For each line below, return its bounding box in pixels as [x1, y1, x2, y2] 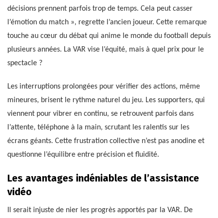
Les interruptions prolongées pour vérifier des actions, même [7, 82, 200, 91]
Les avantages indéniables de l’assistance [7, 172, 199, 184]
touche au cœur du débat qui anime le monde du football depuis [7, 32, 211, 40]
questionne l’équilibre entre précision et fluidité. [7, 150, 159, 159]
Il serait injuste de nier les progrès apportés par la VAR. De [7, 206, 193, 214]
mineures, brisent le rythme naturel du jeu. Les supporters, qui [7, 96, 205, 104]
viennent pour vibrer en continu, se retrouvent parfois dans [7, 109, 194, 118]
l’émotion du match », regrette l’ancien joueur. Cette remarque [7, 18, 207, 26]
